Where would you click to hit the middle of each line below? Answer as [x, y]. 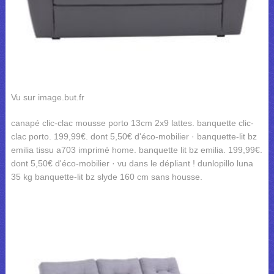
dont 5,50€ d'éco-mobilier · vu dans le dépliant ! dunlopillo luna [132, 163]
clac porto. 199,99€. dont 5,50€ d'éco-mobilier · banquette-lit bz [134, 136]
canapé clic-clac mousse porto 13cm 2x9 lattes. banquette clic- [132, 123]
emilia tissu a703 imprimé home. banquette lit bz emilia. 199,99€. [136, 150]
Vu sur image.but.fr [47, 97]
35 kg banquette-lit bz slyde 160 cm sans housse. [106, 176]
